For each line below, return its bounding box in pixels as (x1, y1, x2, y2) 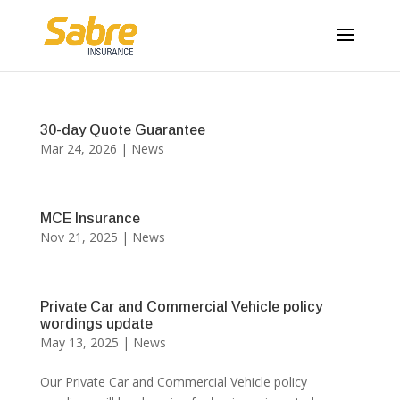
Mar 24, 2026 (39, 140, 117, 157)
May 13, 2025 (39, 334, 119, 351)
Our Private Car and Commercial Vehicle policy (39, 373, 307, 390)
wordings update (39, 316, 153, 331)
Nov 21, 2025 (39, 229, 118, 246)
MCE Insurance (39, 211, 140, 226)
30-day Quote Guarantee (39, 122, 205, 137)
